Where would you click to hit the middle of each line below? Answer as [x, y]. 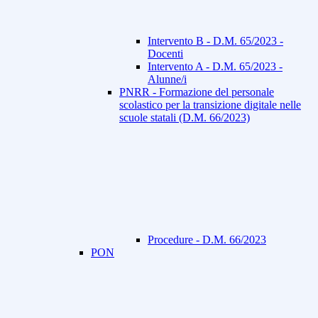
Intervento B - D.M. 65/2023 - [215, 41]
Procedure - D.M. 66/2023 [207, 240]
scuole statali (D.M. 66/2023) [185, 118]
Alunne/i [167, 79]
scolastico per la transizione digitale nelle [210, 105]
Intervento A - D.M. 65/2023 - [215, 67]
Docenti [165, 54]
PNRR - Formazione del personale [197, 92]
